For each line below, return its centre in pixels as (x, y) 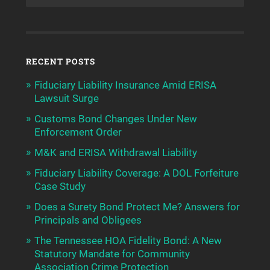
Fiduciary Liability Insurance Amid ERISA (125, 85)
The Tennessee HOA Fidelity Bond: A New (128, 241)
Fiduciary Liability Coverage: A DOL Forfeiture (136, 173)
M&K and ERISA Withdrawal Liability (115, 153)
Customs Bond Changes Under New (115, 119)
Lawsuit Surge (66, 99)
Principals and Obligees (88, 220)
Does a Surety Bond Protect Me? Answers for (137, 207)
